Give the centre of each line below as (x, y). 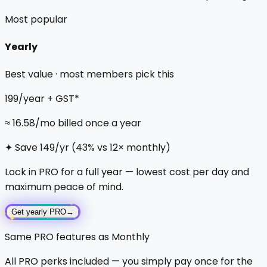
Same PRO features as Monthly (77, 237)
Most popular (36, 19)
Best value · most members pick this (89, 74)
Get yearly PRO (39, 212)
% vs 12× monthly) (129, 148)
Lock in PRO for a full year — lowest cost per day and (127, 172)
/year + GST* (49, 99)
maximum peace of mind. (64, 187)
